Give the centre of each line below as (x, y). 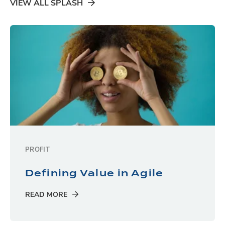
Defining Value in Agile (94, 173)
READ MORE (46, 195)
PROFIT (38, 150)
